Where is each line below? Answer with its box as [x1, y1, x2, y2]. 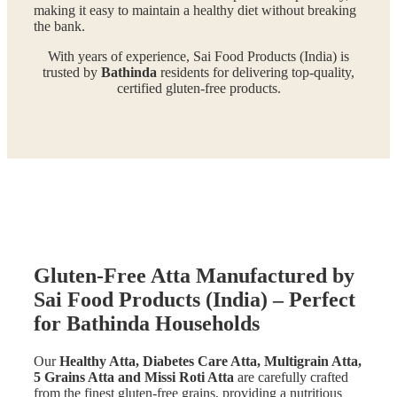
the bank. [34, 18, 85, 34]
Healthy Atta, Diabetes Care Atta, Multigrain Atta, [59, 354, 362, 370]
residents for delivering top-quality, [157, 64, 354, 80]
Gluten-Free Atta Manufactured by [34, 264, 354, 288]
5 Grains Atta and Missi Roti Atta [34, 370, 234, 385]
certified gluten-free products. [116, 80, 281, 96]
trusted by [43, 64, 101, 80]
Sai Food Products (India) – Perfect [34, 288, 355, 312]
